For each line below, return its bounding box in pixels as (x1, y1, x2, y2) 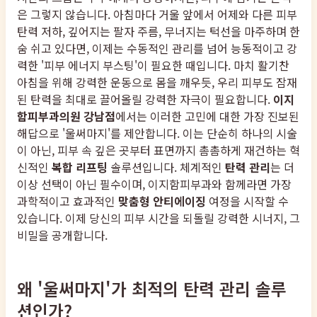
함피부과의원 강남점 (17, 108, 115, 125)
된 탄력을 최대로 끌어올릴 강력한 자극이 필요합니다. (17, 91, 273, 108)
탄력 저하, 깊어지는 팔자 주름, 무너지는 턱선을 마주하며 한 (17, 23, 300, 40)
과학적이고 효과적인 (17, 192, 118, 210)
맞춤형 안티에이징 (118, 192, 206, 210)
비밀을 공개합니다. (17, 226, 108, 244)
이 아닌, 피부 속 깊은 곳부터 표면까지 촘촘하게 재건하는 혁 (17, 142, 300, 159)
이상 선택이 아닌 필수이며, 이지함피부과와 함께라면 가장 (17, 175, 292, 193)
